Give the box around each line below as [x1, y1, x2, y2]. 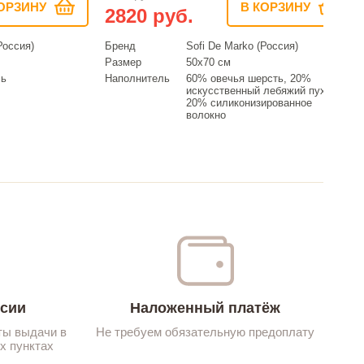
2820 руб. [105, 4, 193, 27]
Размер [105, 55, 141, 68]
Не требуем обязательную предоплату [96, 324, 314, 339]
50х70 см [186, 55, 231, 68]
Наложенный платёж [130, 299, 280, 316]
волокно [186, 108, 226, 121]
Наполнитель [105, 71, 170, 84]
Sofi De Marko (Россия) [186, 39, 298, 52]
